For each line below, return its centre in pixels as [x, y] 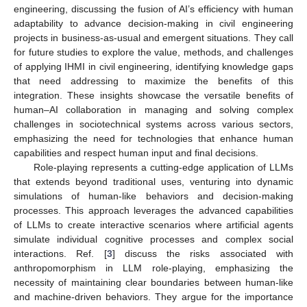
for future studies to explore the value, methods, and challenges [153, 52]
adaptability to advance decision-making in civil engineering [153, 24]
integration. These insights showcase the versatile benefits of [153, 96]
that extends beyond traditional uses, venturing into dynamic [153, 182]
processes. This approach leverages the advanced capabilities [153, 211]
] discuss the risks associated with [203, 254]
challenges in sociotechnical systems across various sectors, [153, 124]
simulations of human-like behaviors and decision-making [153, 196]
